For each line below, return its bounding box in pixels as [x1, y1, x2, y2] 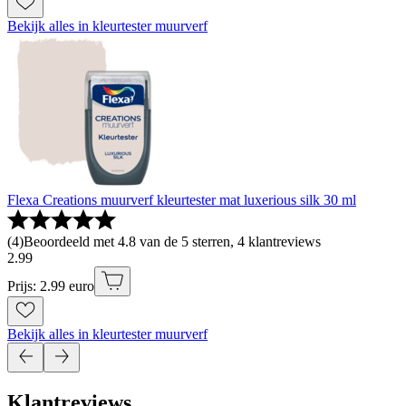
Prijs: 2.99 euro [7, 278, 94, 295]
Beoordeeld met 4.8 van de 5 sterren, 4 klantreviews [24, 234, 321, 250]
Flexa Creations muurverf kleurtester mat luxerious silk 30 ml [7, 192, 356, 208]
